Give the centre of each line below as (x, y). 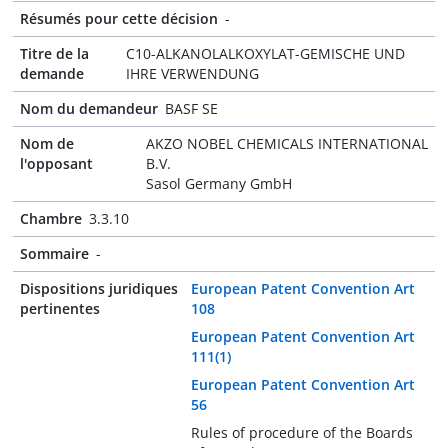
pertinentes (60, 308)
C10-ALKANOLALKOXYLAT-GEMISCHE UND (266, 53)
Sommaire (54, 253)
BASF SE (191, 108)
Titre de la (54, 53)
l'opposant (56, 163)
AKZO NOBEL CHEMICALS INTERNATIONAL (286, 143)
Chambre (51, 218)
